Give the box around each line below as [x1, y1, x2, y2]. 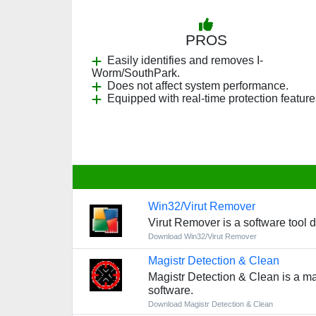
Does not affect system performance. [107, 80, 288, 92]
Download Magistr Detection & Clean [147, 300, 273, 308]
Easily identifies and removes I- [107, 54, 263, 66]
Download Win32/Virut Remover [147, 232, 257, 241]
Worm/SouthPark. [92, 67, 180, 79]
